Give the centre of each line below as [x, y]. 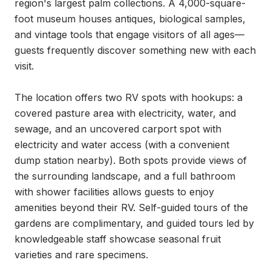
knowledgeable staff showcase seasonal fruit [118, 239]
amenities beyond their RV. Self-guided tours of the [131, 207]
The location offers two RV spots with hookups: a [129, 97]
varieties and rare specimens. [81, 255]
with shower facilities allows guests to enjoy [114, 192]
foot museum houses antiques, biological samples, [130, 19]
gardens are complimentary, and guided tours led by [134, 223]
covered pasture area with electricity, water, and [125, 113]
